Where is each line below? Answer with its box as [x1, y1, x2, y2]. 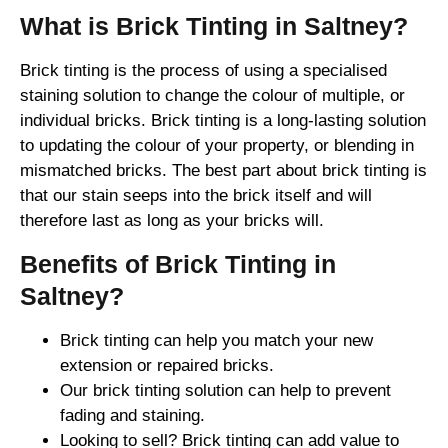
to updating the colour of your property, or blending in [20, 136, 414, 156]
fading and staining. [60, 405, 205, 425]
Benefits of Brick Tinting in [20, 249, 336, 278]
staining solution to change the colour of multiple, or [20, 86, 405, 106]
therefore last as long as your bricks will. [20, 211, 324, 231]
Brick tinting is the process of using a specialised [20, 61, 387, 81]
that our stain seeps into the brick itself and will [20, 186, 372, 206]
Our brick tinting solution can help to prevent [60, 380, 391, 400]
